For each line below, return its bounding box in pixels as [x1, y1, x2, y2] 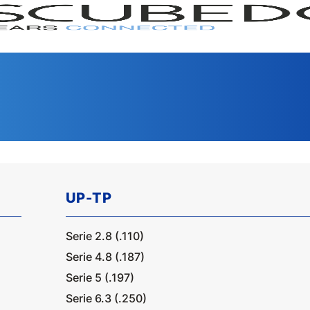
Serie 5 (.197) [65, 271, 134, 284]
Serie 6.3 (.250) [65, 291, 147, 305]
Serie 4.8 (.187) [65, 250, 145, 264]
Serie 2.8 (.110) [65, 229, 144, 243]
